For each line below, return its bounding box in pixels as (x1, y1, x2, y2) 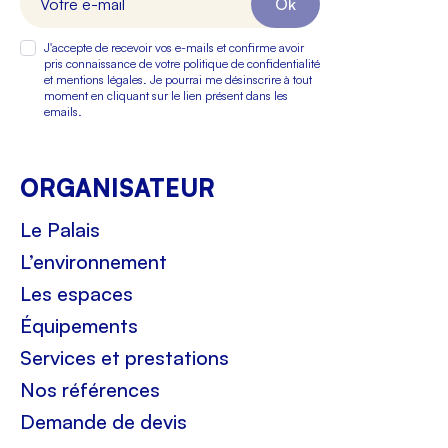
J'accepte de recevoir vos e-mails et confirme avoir (44, 40, 304, 56)
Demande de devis (20, 409, 187, 435)
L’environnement (20, 249, 167, 275)
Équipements (20, 313, 138, 339)
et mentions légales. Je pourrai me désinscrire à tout (44, 72, 312, 88)
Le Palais (20, 217, 100, 243)
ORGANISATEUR (20, 173, 215, 204)
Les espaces (20, 281, 133, 307)
